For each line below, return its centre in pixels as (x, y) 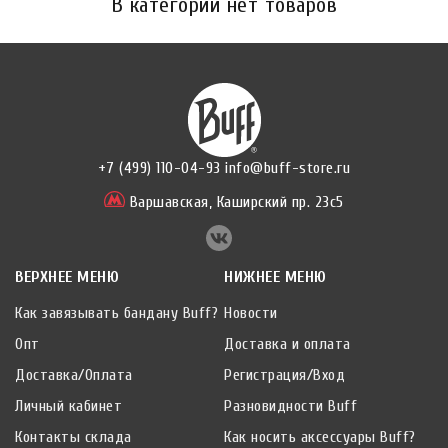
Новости (251, 313)
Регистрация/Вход (284, 375)
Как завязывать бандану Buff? (116, 313)
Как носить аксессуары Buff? (320, 437)
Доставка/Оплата (74, 375)
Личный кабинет (68, 406)
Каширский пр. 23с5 (278, 202)
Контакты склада (73, 437)
